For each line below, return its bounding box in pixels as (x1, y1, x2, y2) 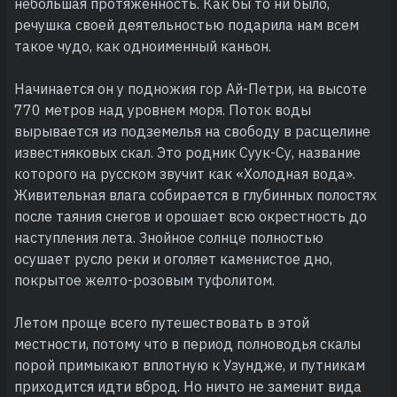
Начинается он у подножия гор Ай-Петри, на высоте (14, 79, 367, 97)
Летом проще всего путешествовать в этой (14, 313, 309, 331)
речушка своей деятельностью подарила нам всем (14, 15, 359, 34)
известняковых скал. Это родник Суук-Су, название (14, 143, 361, 161)
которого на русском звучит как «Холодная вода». (14, 164, 355, 183)
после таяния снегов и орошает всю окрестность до (14, 206, 367, 225)
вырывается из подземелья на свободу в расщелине (14, 121, 370, 140)
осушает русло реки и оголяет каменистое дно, (14, 249, 332, 268)
